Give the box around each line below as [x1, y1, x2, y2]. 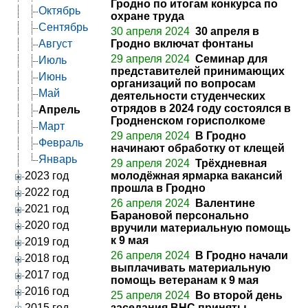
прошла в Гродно [111, 181, 206, 194]
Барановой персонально [111, 209, 249, 221]
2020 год [25, 219, 69, 231]
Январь [38, 153, 77, 165]
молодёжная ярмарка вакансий [111, 169, 283, 181]
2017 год [25, 268, 69, 280]
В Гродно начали [195, 249, 288, 261]
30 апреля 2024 [111, 25, 190, 37]
